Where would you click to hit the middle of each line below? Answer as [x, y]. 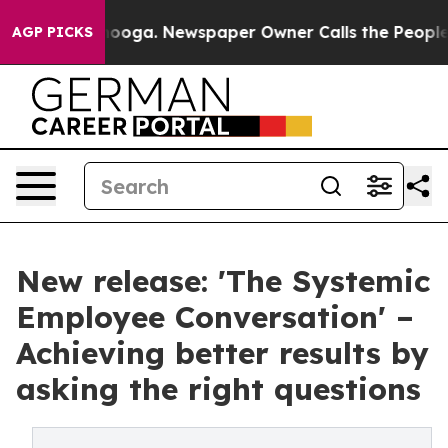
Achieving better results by [222, 353]
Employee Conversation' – [215, 317]
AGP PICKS [52, 32]
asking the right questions [218, 389]
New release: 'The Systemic [223, 281]
